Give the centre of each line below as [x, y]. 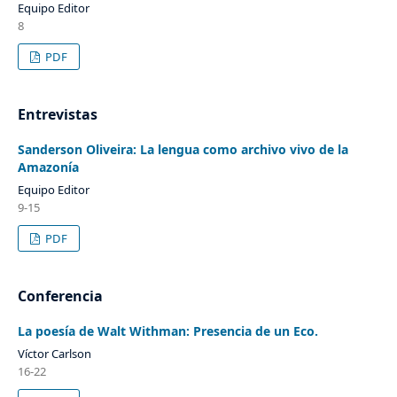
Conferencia [60, 296]
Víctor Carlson [54, 354]
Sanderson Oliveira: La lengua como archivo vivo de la [183, 150]
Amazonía [48, 167]
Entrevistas [57, 115]
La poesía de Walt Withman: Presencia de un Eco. [167, 331]
